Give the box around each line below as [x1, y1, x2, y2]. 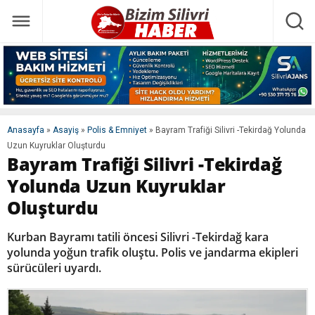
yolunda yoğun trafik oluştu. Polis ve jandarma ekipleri [7, 245, 298, 261]
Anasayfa [7, 125, 44, 136]
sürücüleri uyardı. [7, 260, 101, 276]
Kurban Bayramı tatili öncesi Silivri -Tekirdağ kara [7, 229, 269, 245]
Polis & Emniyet [87, 125, 147, 136]
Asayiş [53, 125, 79, 136]
